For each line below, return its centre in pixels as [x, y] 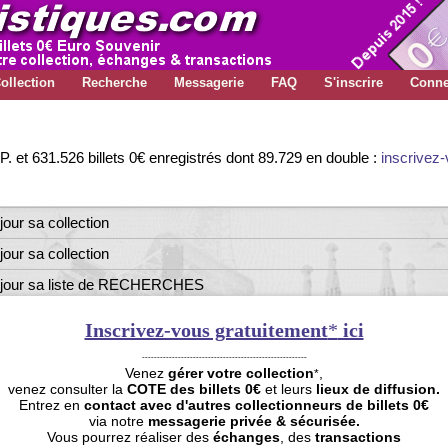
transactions [358, 436]
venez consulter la [67, 388]
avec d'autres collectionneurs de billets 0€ [284, 404]
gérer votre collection [241, 372]
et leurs [288, 388]
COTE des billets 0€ [194, 388]
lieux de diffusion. [378, 388]
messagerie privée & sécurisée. [253, 420]
